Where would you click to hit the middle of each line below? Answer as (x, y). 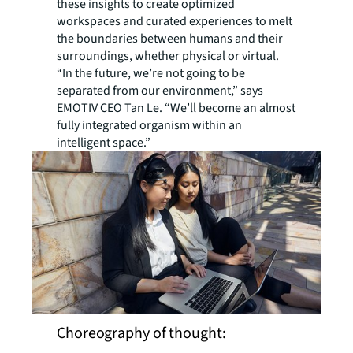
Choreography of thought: (141, 334)
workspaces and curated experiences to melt (175, 22)
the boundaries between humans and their (170, 39)
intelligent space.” (104, 143)
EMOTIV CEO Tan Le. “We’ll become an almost (176, 108)
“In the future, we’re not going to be (151, 74)
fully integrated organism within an (149, 126)
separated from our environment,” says (160, 91)
